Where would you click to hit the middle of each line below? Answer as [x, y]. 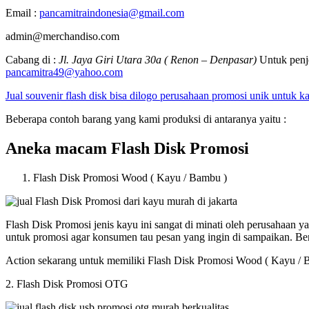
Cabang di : [32, 60]
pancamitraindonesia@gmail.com [112, 13]
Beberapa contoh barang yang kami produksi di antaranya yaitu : [146, 119]
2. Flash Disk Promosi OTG [67, 283]
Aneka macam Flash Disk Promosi [127, 148]
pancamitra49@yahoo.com [64, 72]
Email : [22, 13]
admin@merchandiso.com [62, 37]
